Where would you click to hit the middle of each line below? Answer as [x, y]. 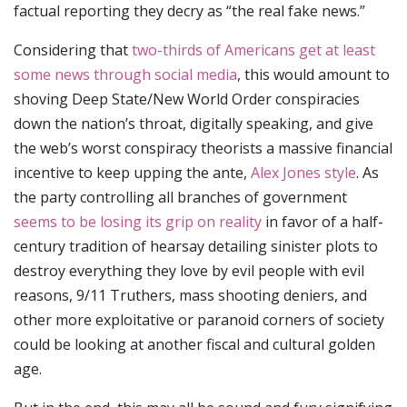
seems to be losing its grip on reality [138, 222]
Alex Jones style [303, 173]
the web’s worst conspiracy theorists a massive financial [203, 149]
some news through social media [125, 75]
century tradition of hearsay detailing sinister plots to [196, 247]
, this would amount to [313, 75]
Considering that [73, 50]
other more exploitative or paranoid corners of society [199, 320]
